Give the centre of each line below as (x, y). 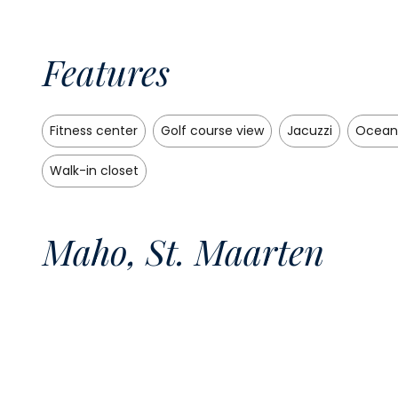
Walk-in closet (95, 171)
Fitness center (94, 131)
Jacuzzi (310, 131)
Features (106, 72)
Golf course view (213, 131)
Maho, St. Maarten (183, 251)
